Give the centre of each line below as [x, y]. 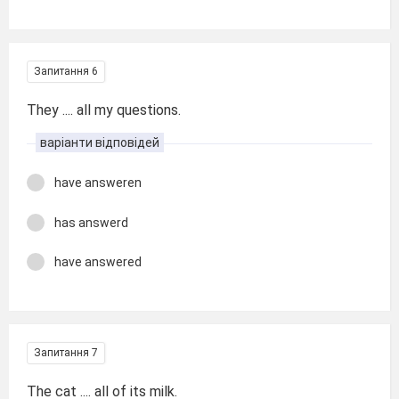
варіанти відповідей [100, 142]
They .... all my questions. [104, 110]
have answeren [98, 183]
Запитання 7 [66, 352]
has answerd [91, 222]
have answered [98, 262]
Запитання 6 [66, 71]
